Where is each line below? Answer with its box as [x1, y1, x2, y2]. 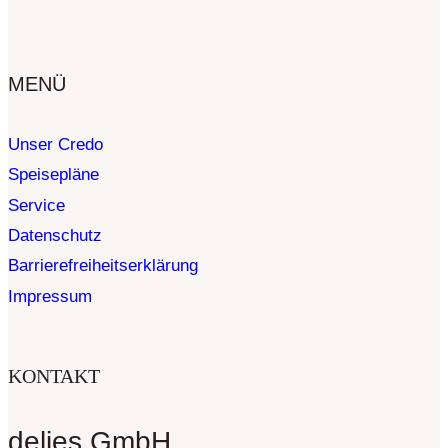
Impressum [8, 286, 92, 306]
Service [8, 195, 65, 215]
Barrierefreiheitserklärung [8, 256, 198, 276]
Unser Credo [8, 134, 103, 154]
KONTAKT [8, 365, 100, 388]
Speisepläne [8, 165, 99, 185]
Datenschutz [8, 225, 102, 245]
